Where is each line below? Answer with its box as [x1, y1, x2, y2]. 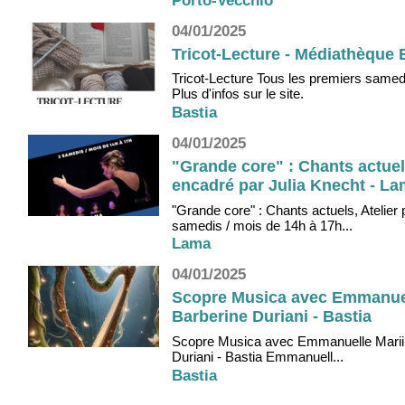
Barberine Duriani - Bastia [172, 307, 372, 326]
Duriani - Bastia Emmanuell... [172, 348, 344, 364]
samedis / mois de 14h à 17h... [172, 217, 353, 233]
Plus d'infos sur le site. [172, 86, 304, 102]
